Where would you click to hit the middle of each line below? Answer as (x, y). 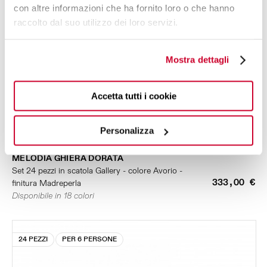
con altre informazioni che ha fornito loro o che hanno (124, 8)
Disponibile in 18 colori (53, 196)
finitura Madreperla (46, 183)
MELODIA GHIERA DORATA (68, 158)
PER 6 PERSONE (89, 239)
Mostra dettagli (197, 60)
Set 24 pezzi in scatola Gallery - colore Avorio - (97, 171)
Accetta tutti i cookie (133, 96)
